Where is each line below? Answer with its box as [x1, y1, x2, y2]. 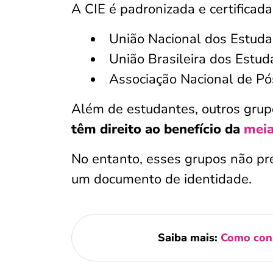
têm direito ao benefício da [71, 120, 244, 138]
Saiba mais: [157, 230, 221, 245]
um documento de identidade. [71, 170, 252, 188]
